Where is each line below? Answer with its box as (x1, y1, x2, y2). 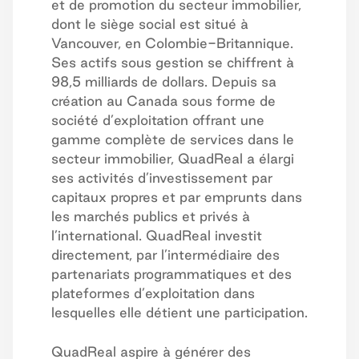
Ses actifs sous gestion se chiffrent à (51, 54, 294, 70)
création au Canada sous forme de (51, 93, 276, 108)
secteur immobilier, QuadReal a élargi (51, 151, 294, 166)
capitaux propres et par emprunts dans (51, 189, 302, 204)
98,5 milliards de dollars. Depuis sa (51, 74, 276, 89)
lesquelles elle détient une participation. (51, 305, 308, 320)
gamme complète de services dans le (51, 131, 294, 147)
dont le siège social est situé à (51, 16, 248, 31)
